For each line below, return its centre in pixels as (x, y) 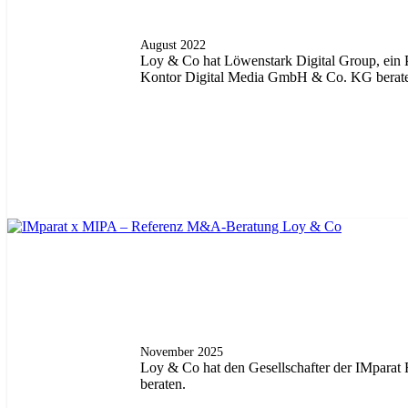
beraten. (163, 383)
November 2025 (182, 351)
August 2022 (173, 45)
